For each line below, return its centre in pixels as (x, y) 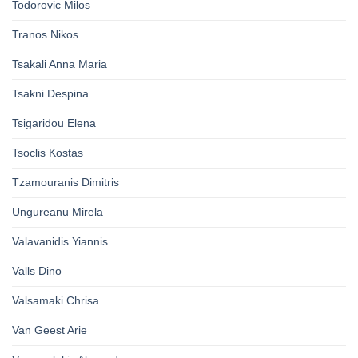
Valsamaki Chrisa (56, 301)
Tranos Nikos (45, 35)
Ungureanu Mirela (58, 212)
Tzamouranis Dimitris (66, 183)
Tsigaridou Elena (54, 123)
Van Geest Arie (50, 330)
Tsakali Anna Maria (60, 64)
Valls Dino (37, 271)
